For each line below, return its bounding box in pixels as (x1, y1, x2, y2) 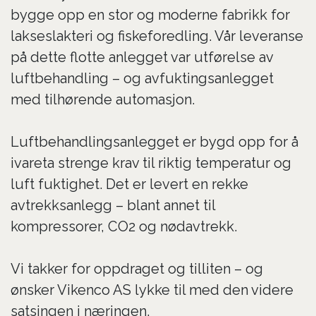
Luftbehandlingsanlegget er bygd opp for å (11, 133, 298, 150)
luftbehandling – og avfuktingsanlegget (11, 70, 274, 87)
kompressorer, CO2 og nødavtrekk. (11, 218, 237, 235)
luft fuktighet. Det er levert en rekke (11, 176, 248, 193)
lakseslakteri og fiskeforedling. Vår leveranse (11, 28, 303, 44)
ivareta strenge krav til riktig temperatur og (11, 154, 291, 171)
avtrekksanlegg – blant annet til (11, 197, 215, 214)
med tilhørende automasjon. (11, 91, 195, 108)
